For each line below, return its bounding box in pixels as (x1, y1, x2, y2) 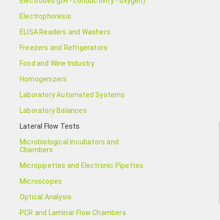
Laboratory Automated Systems (20, 91, 125, 99)
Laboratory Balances (20, 107, 87, 114)
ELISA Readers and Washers (20, 28, 110, 36)
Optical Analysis (20, 193, 72, 201)
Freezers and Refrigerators (20, 44, 108, 52)
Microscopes (20, 177, 62, 185)
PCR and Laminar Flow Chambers (20, 209, 126, 217)
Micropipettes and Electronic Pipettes (20, 162, 144, 169)
